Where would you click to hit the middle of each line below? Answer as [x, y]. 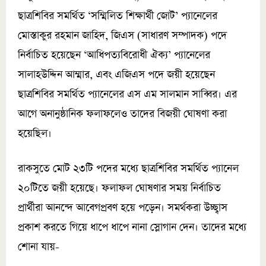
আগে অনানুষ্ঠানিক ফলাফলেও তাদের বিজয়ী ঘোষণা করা [122, 114]
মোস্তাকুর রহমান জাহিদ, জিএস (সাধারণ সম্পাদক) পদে [122, 36]
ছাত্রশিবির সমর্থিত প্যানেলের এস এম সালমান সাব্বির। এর [127, 95]
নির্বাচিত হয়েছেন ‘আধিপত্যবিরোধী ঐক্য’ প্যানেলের [114, 56]
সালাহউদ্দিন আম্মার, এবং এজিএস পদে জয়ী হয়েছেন [116, 75]
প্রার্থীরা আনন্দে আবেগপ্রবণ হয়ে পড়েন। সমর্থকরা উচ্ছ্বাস [123, 208]
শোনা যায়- [39, 247]
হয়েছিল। [35, 134]
